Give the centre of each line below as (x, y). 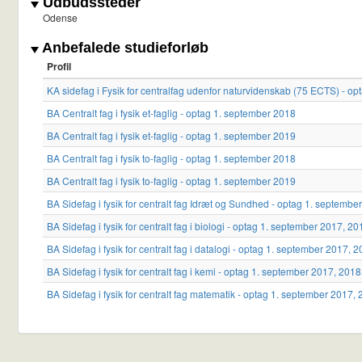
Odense (60, 18)
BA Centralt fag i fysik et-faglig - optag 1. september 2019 (171, 136)
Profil (59, 67)
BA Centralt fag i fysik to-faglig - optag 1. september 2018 (171, 158)
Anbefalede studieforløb (124, 48)
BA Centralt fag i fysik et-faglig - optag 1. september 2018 (171, 113)
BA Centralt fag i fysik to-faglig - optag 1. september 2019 (171, 181)
